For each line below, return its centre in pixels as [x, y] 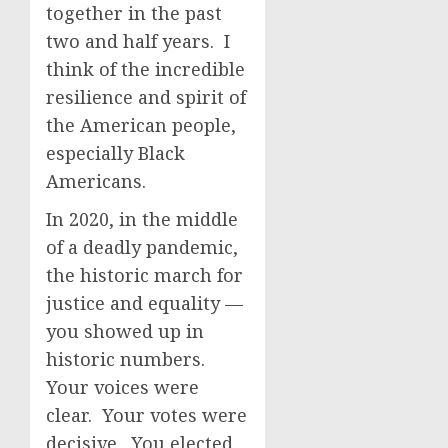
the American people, [141, 125]
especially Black [115, 153]
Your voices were [122, 387]
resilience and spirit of [146, 97]
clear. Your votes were [146, 415]
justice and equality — [144, 303]
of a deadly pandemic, [142, 247]
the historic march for [144, 275]
